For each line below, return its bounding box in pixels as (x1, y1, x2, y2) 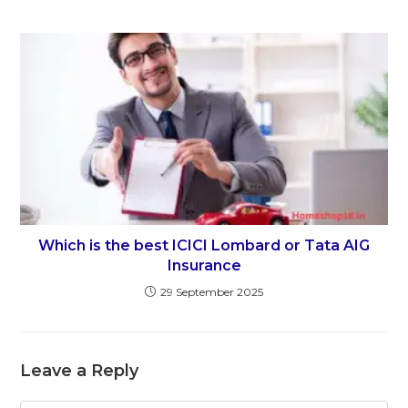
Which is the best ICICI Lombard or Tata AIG (38, 237, 370, 255)
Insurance (167, 257, 241, 275)
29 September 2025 (160, 285, 263, 300)
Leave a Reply (20, 361, 139, 382)
